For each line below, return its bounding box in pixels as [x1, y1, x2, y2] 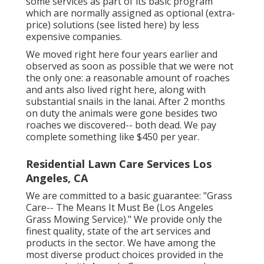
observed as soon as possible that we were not [26, 59, 233, 72]
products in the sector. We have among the [26, 236, 216, 249]
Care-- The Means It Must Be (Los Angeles [26, 200, 213, 214]
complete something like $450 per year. [26, 130, 199, 143]
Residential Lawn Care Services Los [26, 156, 212, 171]
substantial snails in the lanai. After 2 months [26, 94, 225, 108]
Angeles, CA [26, 170, 88, 185]
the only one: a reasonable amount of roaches [26, 71, 230, 84]
